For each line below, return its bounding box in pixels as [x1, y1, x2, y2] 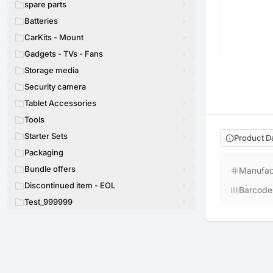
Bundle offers [24, 164, 76, 174]
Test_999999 [24, 197, 73, 207]
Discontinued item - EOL [24, 180, 115, 190]
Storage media [24, 65, 79, 75]
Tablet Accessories [24, 98, 96, 108]
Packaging [24, 147, 63, 157]
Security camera [24, 82, 86, 91]
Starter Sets [24, 131, 68, 141]
